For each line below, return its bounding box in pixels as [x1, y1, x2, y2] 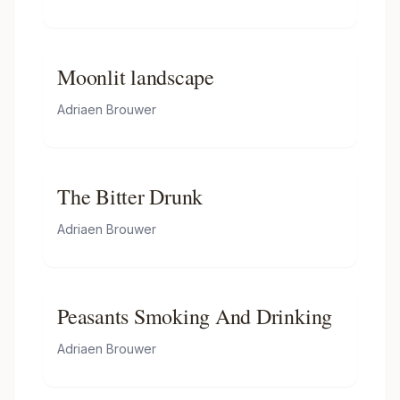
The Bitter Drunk [57, 182, 204, 211]
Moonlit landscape [57, 62, 214, 91]
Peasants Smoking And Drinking [57, 302, 333, 330]
